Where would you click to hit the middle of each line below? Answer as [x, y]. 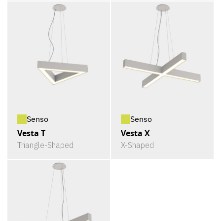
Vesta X [135, 133]
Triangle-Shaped [45, 145]
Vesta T [31, 133]
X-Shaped [137, 145]
